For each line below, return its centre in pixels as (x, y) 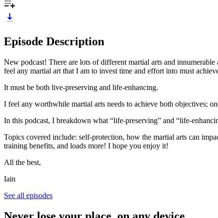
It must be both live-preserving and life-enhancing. (81, 87)
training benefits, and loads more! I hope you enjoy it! (86, 145)
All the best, (22, 162)
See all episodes (28, 195)
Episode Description (54, 41)
